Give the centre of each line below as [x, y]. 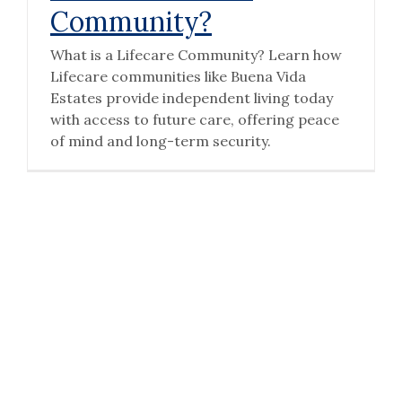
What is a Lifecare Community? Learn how [196, 54]
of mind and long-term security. [160, 140]
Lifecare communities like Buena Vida [178, 76]
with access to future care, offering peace [194, 119]
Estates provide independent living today [191, 97]
